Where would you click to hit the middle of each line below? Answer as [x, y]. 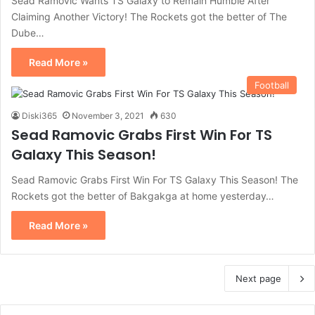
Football [272, 85]
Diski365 [39, 115]
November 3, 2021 [108, 115]
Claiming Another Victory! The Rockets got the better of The [149, 16]
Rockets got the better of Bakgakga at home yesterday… [143, 195]
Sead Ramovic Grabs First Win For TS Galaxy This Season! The [155, 179]
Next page [258, 278]
